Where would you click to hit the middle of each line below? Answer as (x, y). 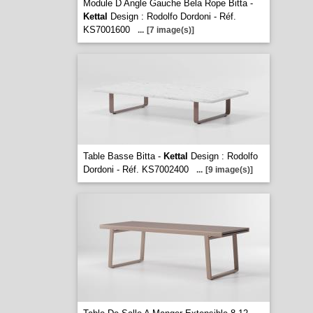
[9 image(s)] (229, 170)
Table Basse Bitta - (123, 156)
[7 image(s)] (170, 30)
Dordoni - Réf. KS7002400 (136, 169)
